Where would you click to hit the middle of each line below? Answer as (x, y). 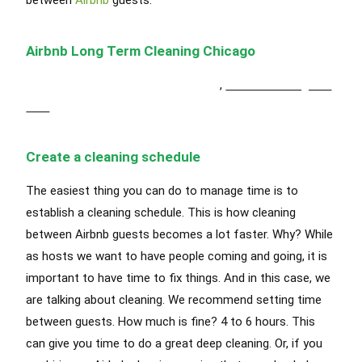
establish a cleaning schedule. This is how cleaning (161, 212)
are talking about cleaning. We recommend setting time (174, 299)
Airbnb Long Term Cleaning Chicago (141, 51)
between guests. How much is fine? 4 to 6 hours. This (171, 321)
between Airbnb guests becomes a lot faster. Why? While (180, 234)
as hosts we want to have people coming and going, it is (177, 256)
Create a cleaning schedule (114, 156)
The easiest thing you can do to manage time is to (162, 190)
